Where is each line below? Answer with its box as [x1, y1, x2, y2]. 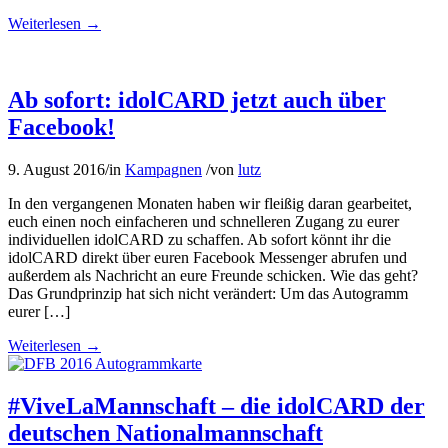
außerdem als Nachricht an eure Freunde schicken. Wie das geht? [8, 267, 418, 285]
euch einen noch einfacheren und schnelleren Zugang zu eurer [8, 213, 399, 231]
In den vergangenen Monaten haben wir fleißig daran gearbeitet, [8, 195, 412, 213]
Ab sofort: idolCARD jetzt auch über [8, 87, 386, 114]
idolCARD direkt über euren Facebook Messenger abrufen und [8, 249, 407, 267]
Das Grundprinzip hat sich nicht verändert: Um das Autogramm [8, 285, 408, 303]
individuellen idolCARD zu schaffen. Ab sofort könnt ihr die [8, 231, 391, 249]
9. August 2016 [8, 161, 105, 179]
